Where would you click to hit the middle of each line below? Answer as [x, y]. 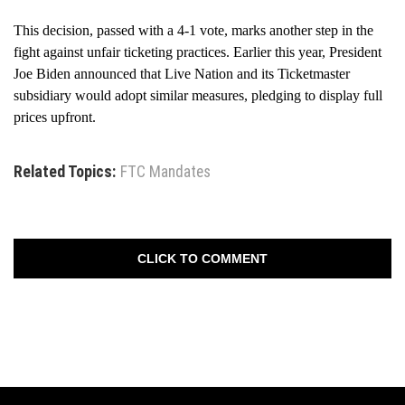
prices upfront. [55, 117]
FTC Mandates [165, 171]
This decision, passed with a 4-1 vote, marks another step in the [193, 30]
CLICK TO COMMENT [202, 258]
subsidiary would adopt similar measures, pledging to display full [198, 95]
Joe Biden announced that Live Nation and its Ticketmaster [182, 73]
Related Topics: [65, 171]
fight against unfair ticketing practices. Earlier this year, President [198, 52]
